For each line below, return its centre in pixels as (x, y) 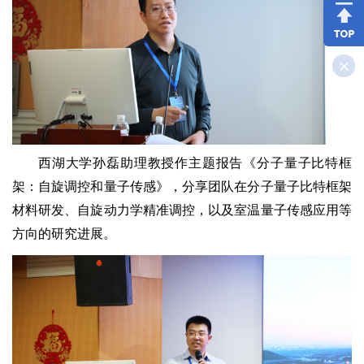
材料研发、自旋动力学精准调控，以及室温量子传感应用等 (182, 210)
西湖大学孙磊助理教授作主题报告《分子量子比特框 (195, 162)
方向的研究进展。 (64, 233)
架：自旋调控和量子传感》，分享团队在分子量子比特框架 (182, 186)
